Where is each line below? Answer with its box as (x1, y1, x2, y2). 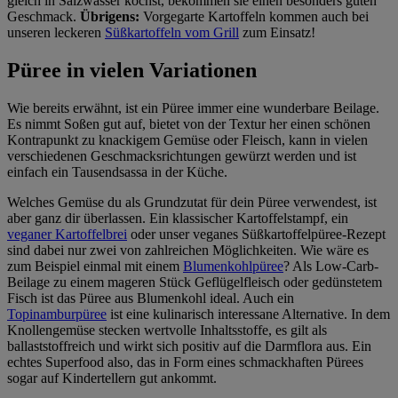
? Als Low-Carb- (283, 258, 378, 274)
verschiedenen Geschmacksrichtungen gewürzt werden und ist (7, 147, 356, 163)
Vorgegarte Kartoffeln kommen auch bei (139, 8, 369, 24)
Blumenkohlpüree (183, 258, 283, 274)
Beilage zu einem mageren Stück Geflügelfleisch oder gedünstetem (7, 274, 382, 290)
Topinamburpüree (7, 306, 107, 322)
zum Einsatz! (239, 24, 315, 40)
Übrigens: (80, 8, 139, 24)
